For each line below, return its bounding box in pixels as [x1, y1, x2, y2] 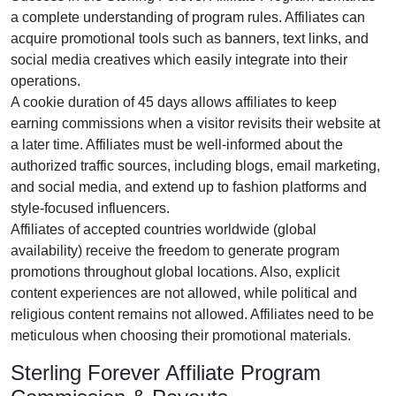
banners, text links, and [225, 31, 369, 46]
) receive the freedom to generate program [78, 243, 339, 258]
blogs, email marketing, [235, 158, 380, 173]
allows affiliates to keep [187, 95, 337, 110]
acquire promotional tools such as [11, 31, 225, 46]
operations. [11, 73, 80, 88]
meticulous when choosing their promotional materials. [11, 328, 351, 343]
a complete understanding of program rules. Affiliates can [11, 10, 365, 25]
